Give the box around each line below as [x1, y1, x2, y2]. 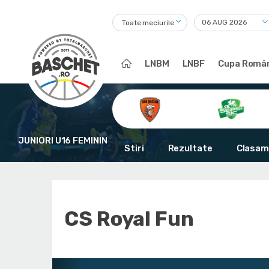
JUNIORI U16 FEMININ [18, 135, 107, 146]
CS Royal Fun [64, 207, 194, 231]
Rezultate [168, 143, 213, 154]
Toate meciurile [122, 19, 174, 28]
